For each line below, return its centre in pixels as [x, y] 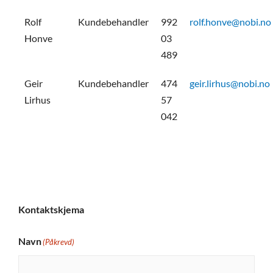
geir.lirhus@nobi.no [230, 83]
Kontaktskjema [51, 209]
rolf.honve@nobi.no [230, 22]
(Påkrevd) [58, 242]
